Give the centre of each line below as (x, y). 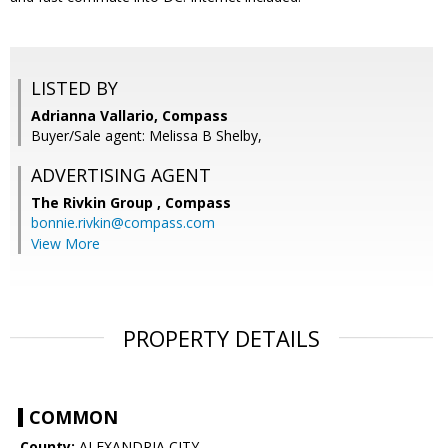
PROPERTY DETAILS (221, 338)
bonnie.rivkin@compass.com (123, 223)
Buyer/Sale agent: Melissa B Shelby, (146, 136)
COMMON (73, 417)
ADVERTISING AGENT (121, 175)
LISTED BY (74, 88)
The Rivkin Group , (98, 203)
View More (65, 244)
